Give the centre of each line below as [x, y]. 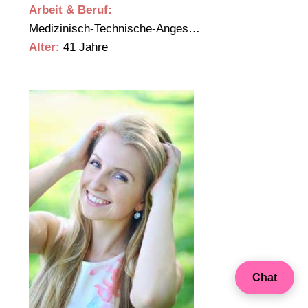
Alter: [44, 47]
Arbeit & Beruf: [70, 10]
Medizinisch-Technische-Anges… [116, 29]
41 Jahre [84, 47]
